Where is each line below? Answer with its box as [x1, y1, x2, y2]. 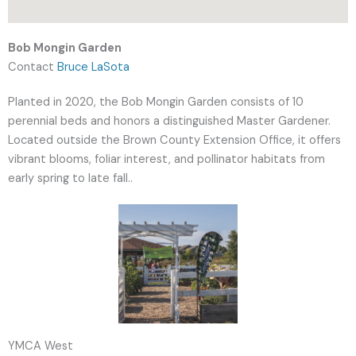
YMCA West [8, 339, 73, 354]
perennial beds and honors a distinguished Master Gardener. [8, 114, 331, 129]
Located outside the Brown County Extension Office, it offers [8, 133, 341, 148]
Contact [8, 60, 57, 75]
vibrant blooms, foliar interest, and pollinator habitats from [8, 152, 325, 167]
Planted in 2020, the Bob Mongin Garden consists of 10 [8, 95, 304, 110]
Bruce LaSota [57, 60, 130, 75]
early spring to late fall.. [8, 171, 133, 186]
